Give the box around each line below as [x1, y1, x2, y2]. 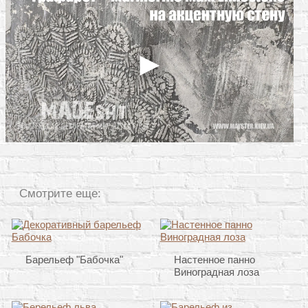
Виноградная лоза [173, 266, 259, 278]
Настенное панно [173, 254, 255, 266]
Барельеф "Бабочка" [25, 254, 123, 266]
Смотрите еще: [19, 186, 101, 200]
